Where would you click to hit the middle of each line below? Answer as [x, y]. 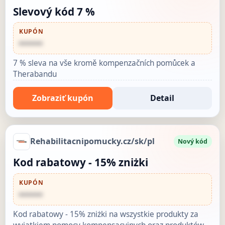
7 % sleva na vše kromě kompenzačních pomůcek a [104, 63]
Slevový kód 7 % [54, 11]
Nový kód [193, 141]
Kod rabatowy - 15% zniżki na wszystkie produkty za [105, 214]
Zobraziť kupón [63, 98]
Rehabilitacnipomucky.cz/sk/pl [92, 141]
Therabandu [35, 74]
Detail [162, 98]
